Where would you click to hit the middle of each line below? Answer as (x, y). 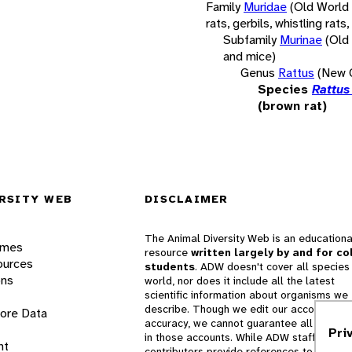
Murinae (301, 39)
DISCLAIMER (187, 199)
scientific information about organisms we (246, 295)
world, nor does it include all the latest (240, 281)
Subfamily (250, 39)
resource (168, 253)
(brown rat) (292, 105)
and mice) (249, 56)
